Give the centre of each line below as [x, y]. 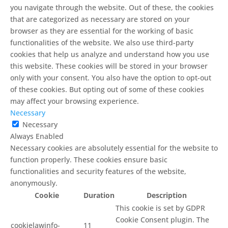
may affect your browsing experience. [75, 101]
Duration [99, 195]
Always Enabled [37, 136]
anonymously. [34, 183]
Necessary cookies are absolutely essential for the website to [114, 148]
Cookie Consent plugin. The [162, 220]
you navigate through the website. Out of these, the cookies [112, 7]
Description [166, 195]
